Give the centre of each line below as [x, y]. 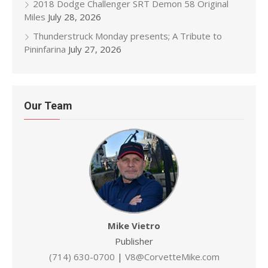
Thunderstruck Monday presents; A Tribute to [127, 36]
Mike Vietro [134, 226]
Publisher [134, 241]
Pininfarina [45, 49]
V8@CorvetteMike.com [172, 257]
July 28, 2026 [74, 17]
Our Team [48, 106]
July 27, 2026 [95, 49]
